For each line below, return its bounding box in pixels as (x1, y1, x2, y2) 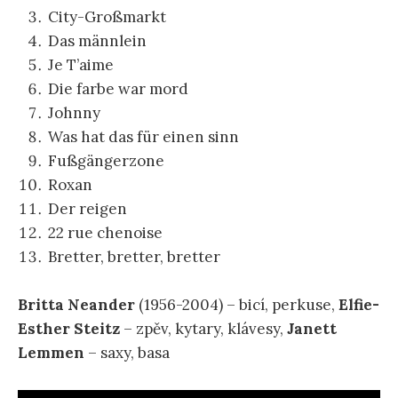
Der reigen (48, 199, 127, 219)
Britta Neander (18, 295, 135, 315)
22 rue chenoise (48, 223, 163, 243)
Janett (287, 319, 337, 339)
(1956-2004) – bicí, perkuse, (135, 295, 338, 315)
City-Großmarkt (48, 7, 166, 28)
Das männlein (48, 31, 147, 52)
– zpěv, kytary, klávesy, (120, 319, 287, 339)
